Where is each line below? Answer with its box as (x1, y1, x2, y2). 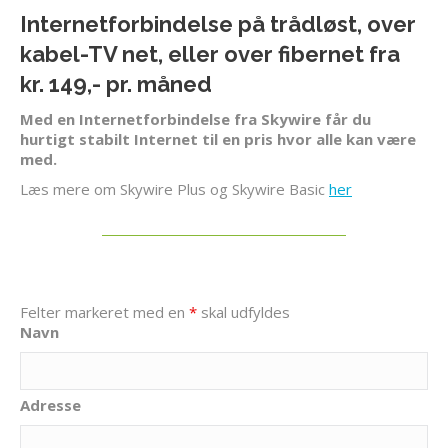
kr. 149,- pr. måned (20, 70, 212, 97)
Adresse (20, 394, 81, 415)
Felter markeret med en (20, 301, 189, 322)
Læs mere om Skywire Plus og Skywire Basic (20, 178, 329, 199)
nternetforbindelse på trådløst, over (27, 10, 416, 37)
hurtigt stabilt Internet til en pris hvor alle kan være (20, 128, 416, 149)
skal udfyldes (197, 301, 290, 322)
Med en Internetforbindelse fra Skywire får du (20, 108, 371, 129)
